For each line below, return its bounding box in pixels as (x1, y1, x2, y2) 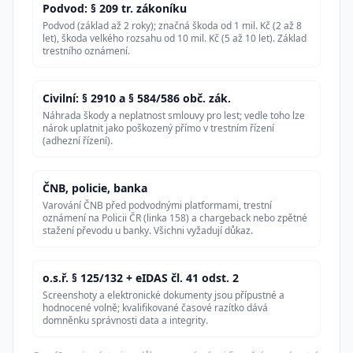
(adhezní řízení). (43, 134, 113, 148)
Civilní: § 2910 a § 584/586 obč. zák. (43, 91, 231, 106)
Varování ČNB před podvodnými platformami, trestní (43, 199, 272, 213)
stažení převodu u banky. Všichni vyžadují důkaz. (43, 224, 253, 238)
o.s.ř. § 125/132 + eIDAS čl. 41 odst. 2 (43, 270, 239, 286)
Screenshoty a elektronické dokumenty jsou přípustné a (43, 288, 284, 303)
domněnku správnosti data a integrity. (43, 314, 208, 328)
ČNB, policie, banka (43, 180, 147, 196)
